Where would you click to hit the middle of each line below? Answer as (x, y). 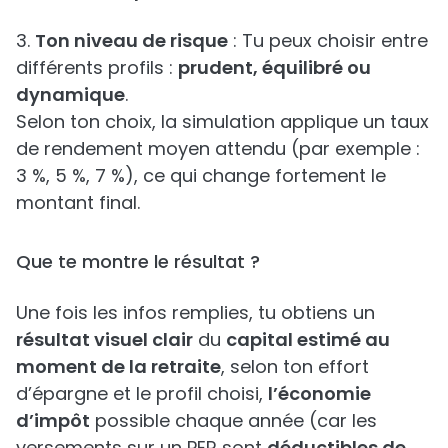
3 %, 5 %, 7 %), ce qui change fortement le (201, 175)
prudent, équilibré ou (274, 67)
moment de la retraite (118, 366)
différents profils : (97, 67)
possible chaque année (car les (233, 420)
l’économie (319, 393)
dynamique (70, 94)
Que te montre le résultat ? (138, 261)
